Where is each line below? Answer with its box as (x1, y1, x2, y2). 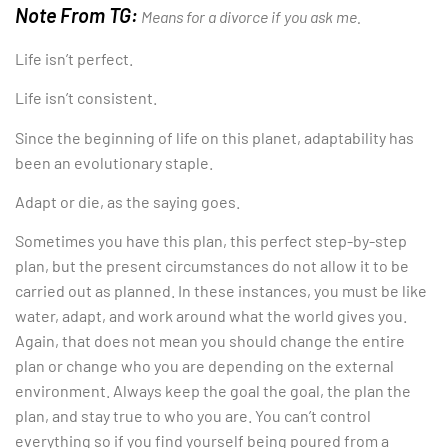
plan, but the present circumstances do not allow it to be (15, 256, 409, 276)
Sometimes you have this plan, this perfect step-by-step (15, 231, 407, 251)
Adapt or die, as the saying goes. (15, 192, 240, 212)
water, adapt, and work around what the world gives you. (15, 306, 407, 326)
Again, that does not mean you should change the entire (15, 331, 405, 351)
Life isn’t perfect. (15, 48, 133, 68)
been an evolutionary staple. (15, 152, 213, 172)
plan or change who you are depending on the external (15, 356, 394, 376)
